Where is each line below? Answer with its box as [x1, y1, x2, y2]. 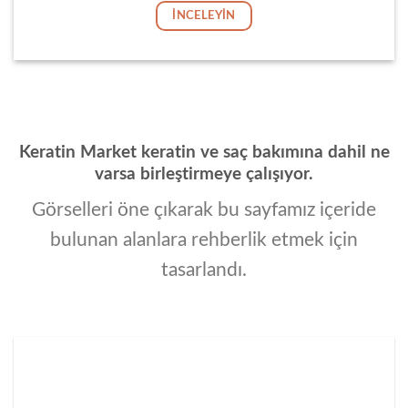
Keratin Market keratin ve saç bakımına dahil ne [18, 144, 390, 162]
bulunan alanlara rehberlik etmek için [50, 229, 358, 250]
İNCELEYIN [172, 8, 236, 22]
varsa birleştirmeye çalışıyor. [95, 166, 313, 184]
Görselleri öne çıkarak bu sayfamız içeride [32, 199, 376, 219]
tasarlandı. [161, 260, 247, 280]
